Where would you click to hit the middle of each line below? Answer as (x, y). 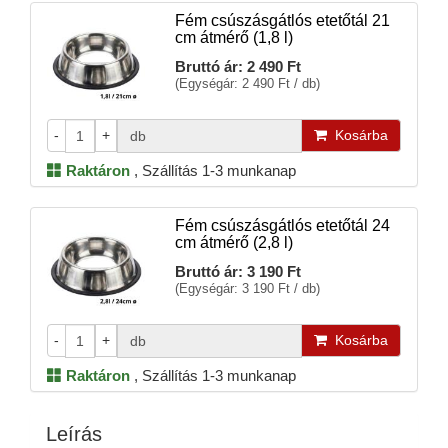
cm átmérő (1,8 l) (233, 37)
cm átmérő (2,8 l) (233, 242)
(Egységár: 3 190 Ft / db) (247, 288)
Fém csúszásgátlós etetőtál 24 (282, 225)
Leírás (74, 434)
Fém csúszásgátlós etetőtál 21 (282, 20)
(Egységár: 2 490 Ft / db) (247, 83)
